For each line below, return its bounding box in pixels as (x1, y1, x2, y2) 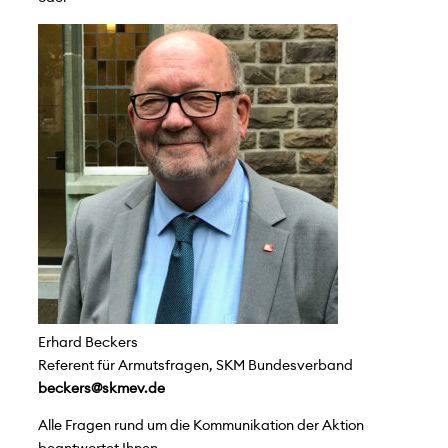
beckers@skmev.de (37, 382, 165, 396)
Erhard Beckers (37, 336, 138, 350)
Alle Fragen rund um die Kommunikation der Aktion (37, 419, 364, 433)
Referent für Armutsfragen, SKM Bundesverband (37, 359, 353, 373)
